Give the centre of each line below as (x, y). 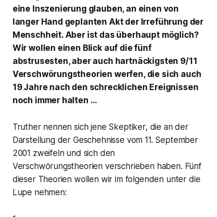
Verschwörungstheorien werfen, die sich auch (107, 74)
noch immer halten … (54, 101)
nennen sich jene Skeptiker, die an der (115, 127)
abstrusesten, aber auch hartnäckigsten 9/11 (105, 61)
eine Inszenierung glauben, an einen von (96, 9)
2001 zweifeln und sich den (64, 153)
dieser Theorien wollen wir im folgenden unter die (106, 179)
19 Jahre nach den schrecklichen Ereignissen (105, 87)
